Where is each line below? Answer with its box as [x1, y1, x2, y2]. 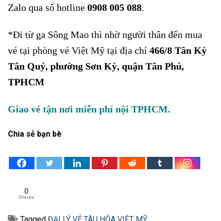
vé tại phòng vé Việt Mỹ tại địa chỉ [8, 45, 149, 56]
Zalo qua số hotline [8, 2, 87, 13]
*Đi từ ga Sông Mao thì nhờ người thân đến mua [8, 29, 202, 40]
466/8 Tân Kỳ [149, 45, 207, 56]
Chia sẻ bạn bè [8, 129, 62, 139]
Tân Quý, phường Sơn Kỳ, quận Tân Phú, [8, 61, 184, 72]
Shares [18, 194, 34, 200]
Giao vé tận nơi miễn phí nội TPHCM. [8, 103, 170, 114]
